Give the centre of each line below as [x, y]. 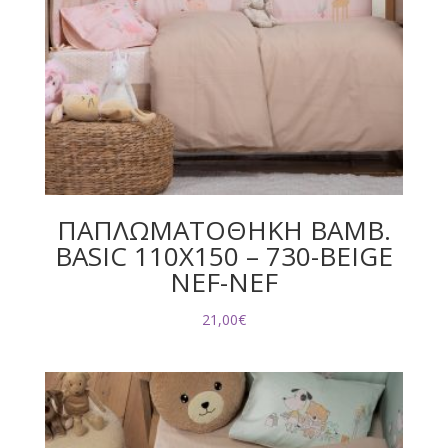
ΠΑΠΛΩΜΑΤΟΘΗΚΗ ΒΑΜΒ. [223, 230]
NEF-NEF [223, 282]
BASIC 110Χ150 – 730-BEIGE [223, 256]
